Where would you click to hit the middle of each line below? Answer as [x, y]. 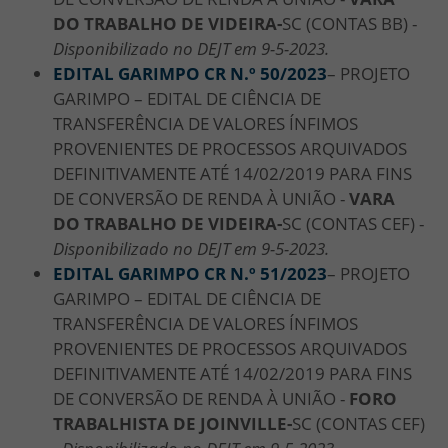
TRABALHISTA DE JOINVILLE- [172, 423]
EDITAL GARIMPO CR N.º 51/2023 [190, 273]
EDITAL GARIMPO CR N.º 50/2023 [190, 73]
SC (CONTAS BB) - [349, 23]
